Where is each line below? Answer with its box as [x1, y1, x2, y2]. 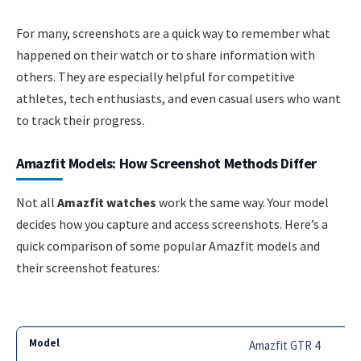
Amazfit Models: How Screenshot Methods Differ [16, 154, 317, 173]
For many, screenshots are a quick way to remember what [16, 25, 330, 42]
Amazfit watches [57, 194, 156, 211]
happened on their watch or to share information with [16, 47, 315, 64]
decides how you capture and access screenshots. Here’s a [16, 216, 328, 233]
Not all [16, 194, 57, 211]
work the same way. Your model [156, 194, 329, 211]
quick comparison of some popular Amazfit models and [16, 238, 320, 255]
